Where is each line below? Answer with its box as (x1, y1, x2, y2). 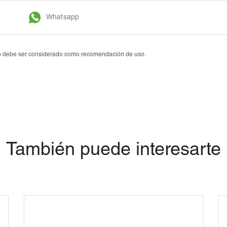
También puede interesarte (6, 142, 221, 161)
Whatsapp (45, 14, 79, 22)
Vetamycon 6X (142, 21, 185, 27)
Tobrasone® (142, 6, 178, 12)
